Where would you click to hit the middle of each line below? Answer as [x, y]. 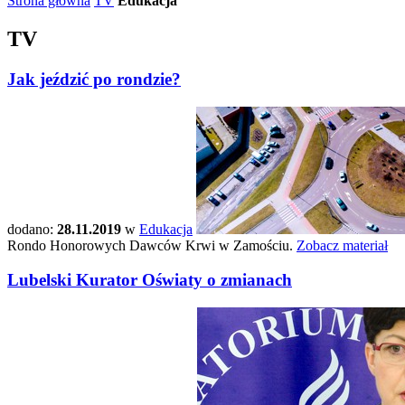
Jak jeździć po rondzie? [94, 79]
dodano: [32, 229]
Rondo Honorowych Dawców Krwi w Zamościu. [152, 245]
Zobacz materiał [342, 245]
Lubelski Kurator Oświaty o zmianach [150, 280]
